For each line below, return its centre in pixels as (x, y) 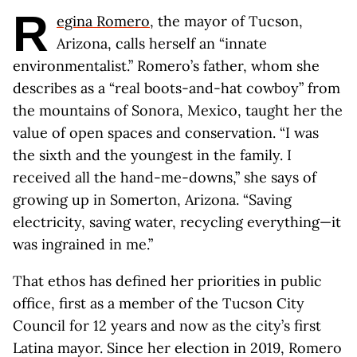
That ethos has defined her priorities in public (167, 281)
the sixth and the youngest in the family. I (152, 155)
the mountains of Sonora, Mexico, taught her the (178, 110)
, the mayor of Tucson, (226, 21)
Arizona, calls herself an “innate (162, 43)
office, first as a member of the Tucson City (159, 303)
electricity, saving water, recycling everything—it (177, 222)
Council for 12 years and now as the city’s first (167, 326)
